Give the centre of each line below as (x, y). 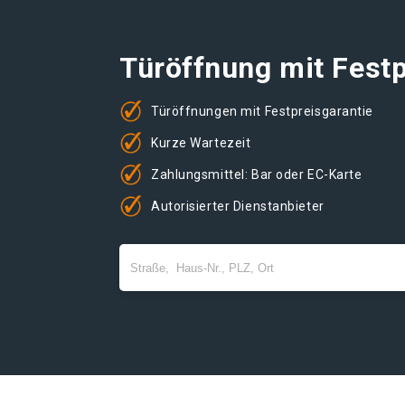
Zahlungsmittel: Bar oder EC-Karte (257, 174)
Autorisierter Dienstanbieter (238, 206)
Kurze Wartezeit (201, 142)
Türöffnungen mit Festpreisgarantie (263, 111)
